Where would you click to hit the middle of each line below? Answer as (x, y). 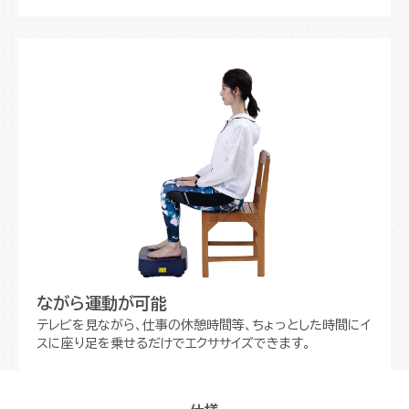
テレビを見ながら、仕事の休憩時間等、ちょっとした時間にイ (204, 325)
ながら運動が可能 (102, 303)
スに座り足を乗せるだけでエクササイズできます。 (173, 343)
